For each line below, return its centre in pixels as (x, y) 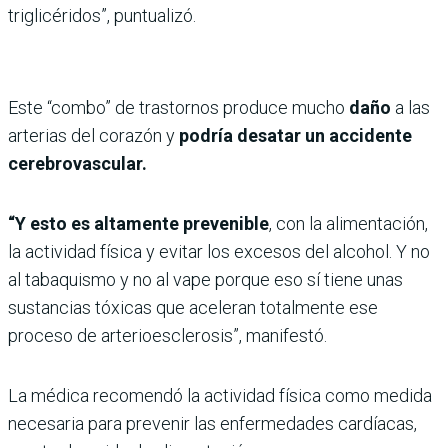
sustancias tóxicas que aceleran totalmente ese (193, 307)
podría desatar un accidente (295, 135)
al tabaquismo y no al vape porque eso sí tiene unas (205, 279)
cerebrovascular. (77, 163)
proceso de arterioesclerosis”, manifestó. (167, 335)
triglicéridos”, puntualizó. (102, 15)
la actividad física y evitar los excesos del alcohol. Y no (219, 251)
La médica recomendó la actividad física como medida (220, 395)
